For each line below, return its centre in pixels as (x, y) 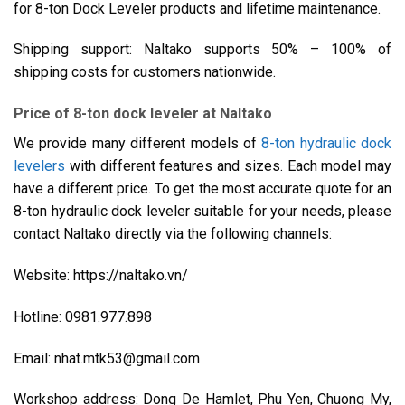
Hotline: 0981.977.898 (83, 316)
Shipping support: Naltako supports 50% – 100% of (202, 50)
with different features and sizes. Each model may (228, 166)
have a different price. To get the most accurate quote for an (202, 189)
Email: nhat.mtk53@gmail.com (107, 358)
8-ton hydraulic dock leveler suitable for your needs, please (202, 212)
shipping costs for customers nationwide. (145, 72)
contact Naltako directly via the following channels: (173, 234)
